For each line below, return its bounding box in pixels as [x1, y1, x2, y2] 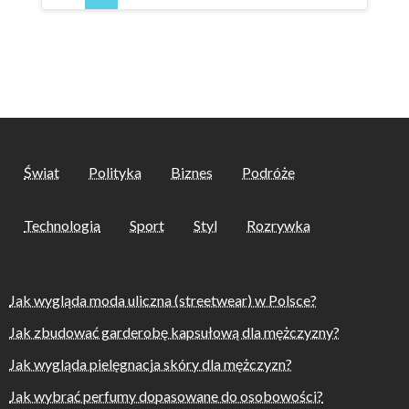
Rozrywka [246, 215, 310, 234]
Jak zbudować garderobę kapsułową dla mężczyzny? [9, 323, 340, 341]
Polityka [89, 163, 142, 181]
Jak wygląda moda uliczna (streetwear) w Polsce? [9, 291, 317, 309]
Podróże [242, 163, 295, 181]
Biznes [171, 163, 213, 181]
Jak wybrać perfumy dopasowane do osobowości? [9, 387, 323, 405]
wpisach [39, 5, 106, 27]
